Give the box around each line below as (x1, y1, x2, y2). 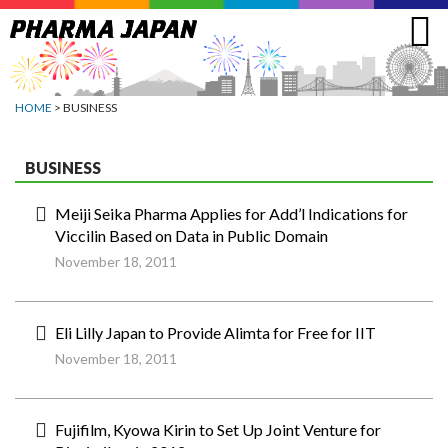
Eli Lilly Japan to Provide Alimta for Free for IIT (55, 323, 376, 342)
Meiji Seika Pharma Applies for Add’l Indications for (55, 204, 408, 223)
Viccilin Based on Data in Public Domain (55, 226, 328, 245)
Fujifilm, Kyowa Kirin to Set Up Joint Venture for (55, 420, 381, 439)
